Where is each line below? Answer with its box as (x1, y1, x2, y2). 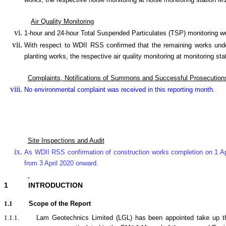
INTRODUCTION (28, 181, 83, 190)
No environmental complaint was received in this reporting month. (24, 86, 215, 94)
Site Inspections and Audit (27, 137, 104, 145)
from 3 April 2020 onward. (24, 159, 98, 168)
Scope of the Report (29, 200, 91, 208)
